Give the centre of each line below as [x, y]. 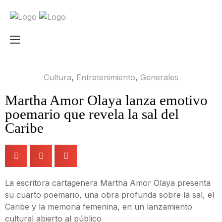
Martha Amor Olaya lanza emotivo [106, 100]
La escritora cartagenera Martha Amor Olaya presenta [108, 183]
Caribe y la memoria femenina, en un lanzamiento [99, 207]
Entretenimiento [106, 78]
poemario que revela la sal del [92, 114]
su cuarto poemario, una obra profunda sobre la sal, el [110, 195]
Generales [159, 78]
